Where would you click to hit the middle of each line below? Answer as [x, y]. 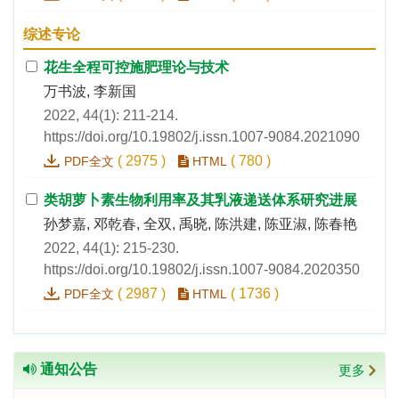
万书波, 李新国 [90, 92]
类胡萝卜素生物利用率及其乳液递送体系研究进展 [200, 200]
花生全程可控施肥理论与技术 [136, 68]
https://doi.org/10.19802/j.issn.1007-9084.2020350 [202, 270]
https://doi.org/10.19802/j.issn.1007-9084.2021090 [202, 137]
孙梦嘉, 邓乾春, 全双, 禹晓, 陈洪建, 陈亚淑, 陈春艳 [200, 224]
